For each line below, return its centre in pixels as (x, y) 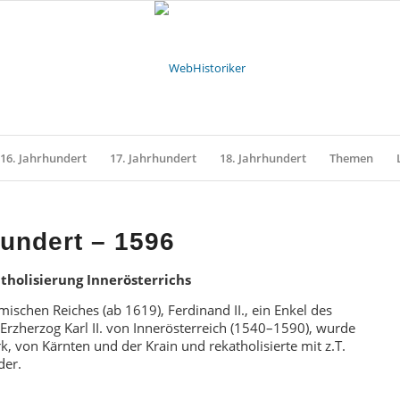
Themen (351, 158)
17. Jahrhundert (153, 158)
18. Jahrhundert (262, 158)
